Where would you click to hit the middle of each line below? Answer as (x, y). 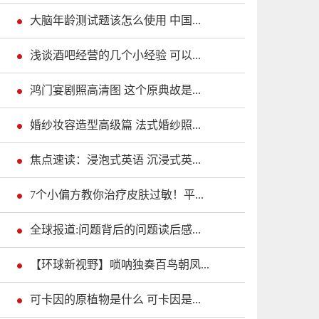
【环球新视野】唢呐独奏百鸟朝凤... (120, 265)
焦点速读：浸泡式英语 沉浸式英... (115, 160)
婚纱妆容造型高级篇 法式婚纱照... (115, 125)
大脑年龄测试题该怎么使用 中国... (115, 21)
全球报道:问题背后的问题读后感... (115, 230)
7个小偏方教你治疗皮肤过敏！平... (117, 195)
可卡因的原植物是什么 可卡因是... (115, 300)
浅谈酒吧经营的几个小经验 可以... (115, 56)
